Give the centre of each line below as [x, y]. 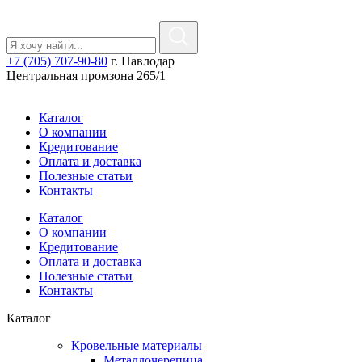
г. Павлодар [143, 61]
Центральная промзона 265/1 [86, 76]
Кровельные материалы [137, 345]
